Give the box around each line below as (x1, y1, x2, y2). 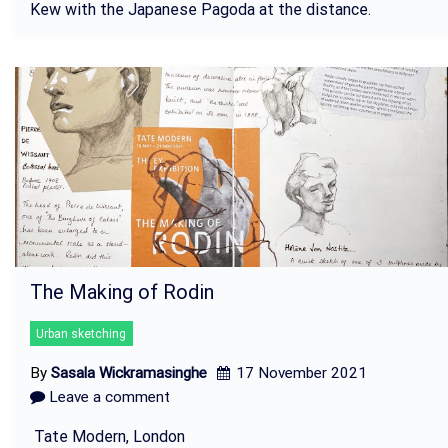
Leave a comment (45, 387, 170, 406)
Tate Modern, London (30, 426, 185, 446)
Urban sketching (36, 326, 127, 341)
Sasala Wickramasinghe (51, 363, 207, 382)
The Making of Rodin (30, 279, 214, 304)
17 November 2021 (235, 363, 367, 382)
